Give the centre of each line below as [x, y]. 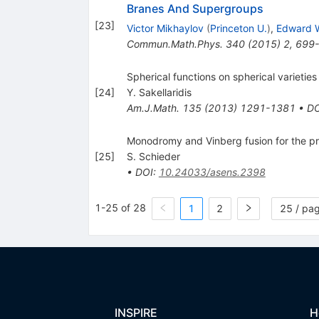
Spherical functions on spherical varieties [221, 76]
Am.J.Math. [153, 108]
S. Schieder [153, 156]
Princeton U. [238, 28]
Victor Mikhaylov [165, 28]
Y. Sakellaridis [159, 92]
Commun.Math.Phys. [174, 43]
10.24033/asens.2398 [212, 172]
